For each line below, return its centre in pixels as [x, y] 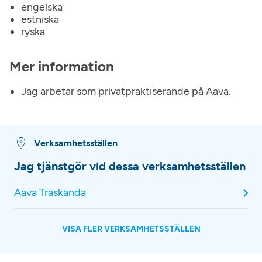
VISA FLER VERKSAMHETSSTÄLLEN [131, 229]
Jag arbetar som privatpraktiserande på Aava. [126, 91]
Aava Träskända [50, 192]
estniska [40, 19]
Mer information [62, 66]
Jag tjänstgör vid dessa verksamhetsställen [130, 166]
